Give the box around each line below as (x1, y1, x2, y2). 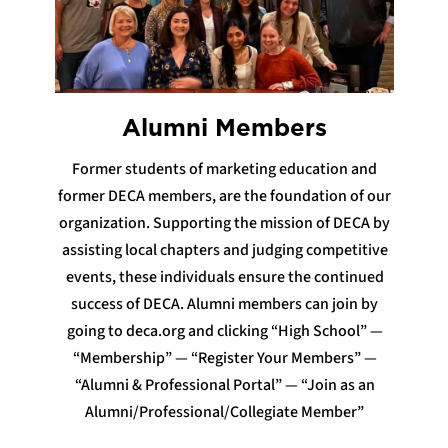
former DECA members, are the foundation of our (58, 184, 391, 207)
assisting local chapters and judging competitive (61, 238, 388, 261)
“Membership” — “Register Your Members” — (72, 346, 377, 369)
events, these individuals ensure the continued (65, 265, 384, 288)
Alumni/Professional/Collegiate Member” (85, 400, 364, 423)
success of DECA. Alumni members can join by (71, 292, 378, 315)
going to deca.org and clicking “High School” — (66, 319, 383, 342)
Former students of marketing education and (72, 157, 377, 180)
